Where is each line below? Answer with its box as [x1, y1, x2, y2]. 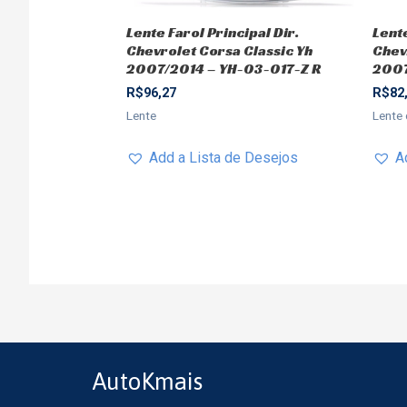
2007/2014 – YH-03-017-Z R [125, 58, 322, 78]
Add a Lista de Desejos [148, 148, 298, 166]
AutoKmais [93, 368, 203, 396]
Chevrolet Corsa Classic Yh [125, 40, 313, 60]
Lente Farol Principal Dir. [125, 22, 299, 42]
